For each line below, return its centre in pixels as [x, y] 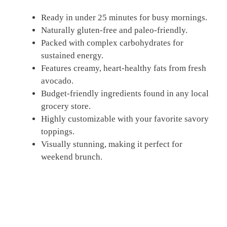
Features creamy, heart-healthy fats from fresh [124, 68]
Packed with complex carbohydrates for [112, 43]
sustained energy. [72, 55]
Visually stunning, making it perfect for [112, 144]
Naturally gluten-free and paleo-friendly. [114, 30]
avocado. [57, 81]
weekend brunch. [72, 157]
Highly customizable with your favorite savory [125, 119]
